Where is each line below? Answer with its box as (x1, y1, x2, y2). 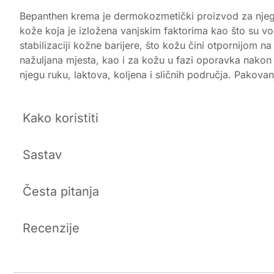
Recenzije (23, 220, 80, 235)
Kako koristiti (23, 110, 98, 125)
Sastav (23, 147, 62, 162)
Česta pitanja (23, 183, 99, 199)
